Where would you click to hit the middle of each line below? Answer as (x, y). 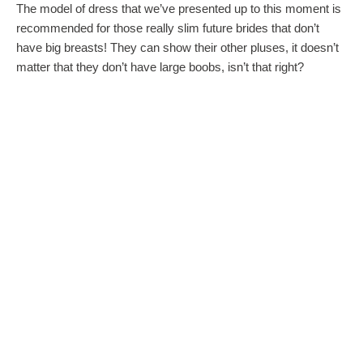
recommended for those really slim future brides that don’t (168, 28)
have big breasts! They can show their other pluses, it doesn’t (177, 48)
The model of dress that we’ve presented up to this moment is (179, 9)
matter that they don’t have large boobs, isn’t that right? (160, 67)
